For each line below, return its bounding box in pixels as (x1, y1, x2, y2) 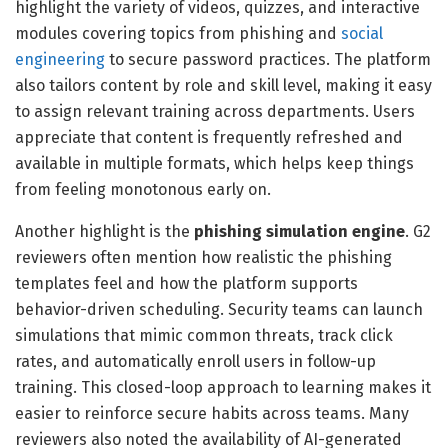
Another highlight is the (15, 222, 194, 242)
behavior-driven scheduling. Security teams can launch (15, 300, 423, 320)
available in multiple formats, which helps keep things (15, 154, 414, 174)
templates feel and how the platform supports (15, 274, 358, 294)
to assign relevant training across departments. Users (15, 102, 415, 122)
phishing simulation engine (194, 222, 405, 242)
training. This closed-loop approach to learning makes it (15, 378, 431, 398)
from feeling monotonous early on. (15, 180, 275, 200)
